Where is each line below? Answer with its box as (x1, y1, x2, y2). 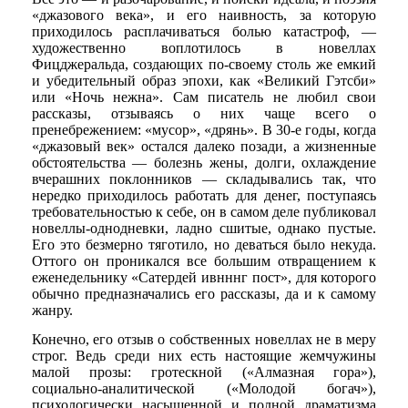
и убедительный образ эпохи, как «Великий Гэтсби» (31, 73, 377, 89)
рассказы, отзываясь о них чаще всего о (31, 106, 377, 122)
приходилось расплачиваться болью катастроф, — (31, 24, 377, 40)
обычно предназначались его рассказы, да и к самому (31, 286, 377, 302)
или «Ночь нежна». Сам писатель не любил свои (31, 89, 377, 106)
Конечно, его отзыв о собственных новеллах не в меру (31, 331, 377, 347)
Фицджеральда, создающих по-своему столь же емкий (31, 56, 377, 73)
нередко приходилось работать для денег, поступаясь (31, 188, 377, 204)
